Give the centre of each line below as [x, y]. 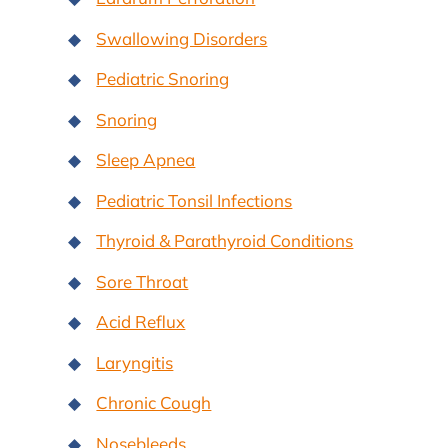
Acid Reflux [141, 322]
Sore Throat [142, 281]
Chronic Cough [154, 403]
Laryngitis [135, 362]
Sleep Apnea [146, 160]
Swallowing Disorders [182, 38]
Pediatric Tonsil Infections [194, 200]
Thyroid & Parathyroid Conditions [225, 241]
